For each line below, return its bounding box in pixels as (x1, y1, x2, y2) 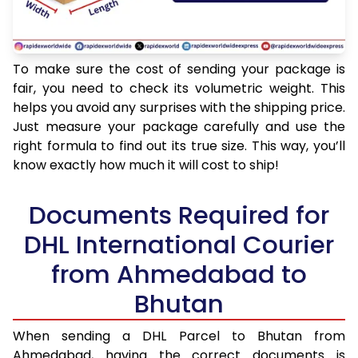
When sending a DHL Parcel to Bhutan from (13, 327, 345, 346)
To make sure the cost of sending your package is (13, 60, 345, 79)
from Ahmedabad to (51, 257, 307, 292)
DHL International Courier (24, 227, 334, 263)
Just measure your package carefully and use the (13, 117, 345, 137)
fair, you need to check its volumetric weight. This (13, 79, 345, 98)
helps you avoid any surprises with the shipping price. (13, 98, 345, 117)
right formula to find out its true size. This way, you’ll (13, 137, 345, 156)
